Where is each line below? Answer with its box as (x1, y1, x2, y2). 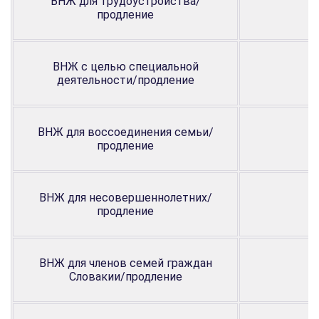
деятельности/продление (56, 73, 194, 87)
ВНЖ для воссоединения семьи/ (37, 125, 214, 139)
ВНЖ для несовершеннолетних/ (38, 190, 212, 204)
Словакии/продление (68, 269, 182, 283)
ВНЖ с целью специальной (52, 59, 199, 73)
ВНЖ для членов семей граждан (38, 256, 212, 270)
